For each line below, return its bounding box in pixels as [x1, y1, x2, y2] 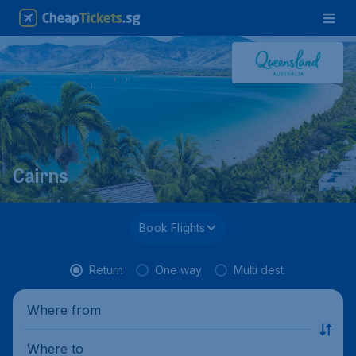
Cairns [13, 168, 68, 189]
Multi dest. [234, 263, 286, 277]
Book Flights [139, 221, 206, 234]
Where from [27, 301, 101, 318]
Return [89, 263, 123, 277]
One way [155, 263, 202, 277]
